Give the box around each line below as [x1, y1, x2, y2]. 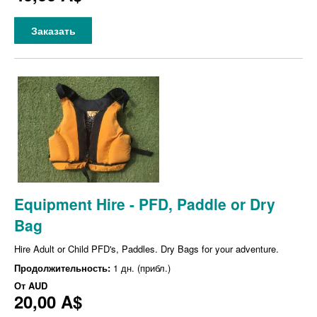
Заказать [30, 23, 76, 38]
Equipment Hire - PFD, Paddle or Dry [14, 193, 275, 215]
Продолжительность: [14, 261, 113, 275]
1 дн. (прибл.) [113, 261, 171, 275]
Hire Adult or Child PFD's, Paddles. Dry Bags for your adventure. [14, 242, 279, 256]
